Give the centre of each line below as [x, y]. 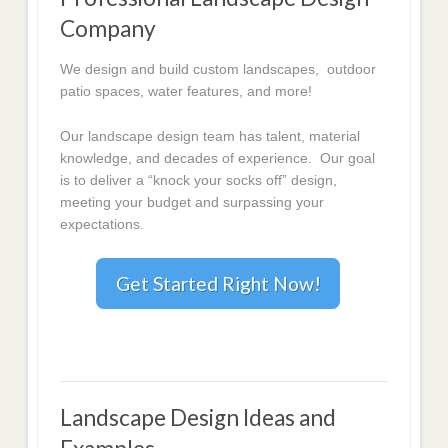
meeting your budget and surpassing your [192, 201]
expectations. [102, 223]
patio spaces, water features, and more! [186, 91]
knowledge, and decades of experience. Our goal [218, 157]
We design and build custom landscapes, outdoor [218, 69]
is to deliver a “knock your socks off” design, [199, 179]
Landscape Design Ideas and [198, 417]
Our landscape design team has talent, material [210, 135]
